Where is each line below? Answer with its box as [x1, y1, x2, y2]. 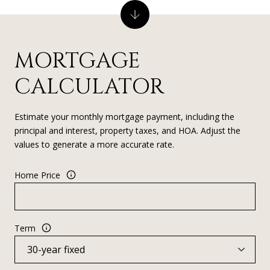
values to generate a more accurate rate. [14, 138, 174, 150]
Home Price [14, 169, 60, 181]
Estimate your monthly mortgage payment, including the [14, 110, 234, 122]
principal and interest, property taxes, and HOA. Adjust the [14, 124, 240, 136]
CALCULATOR [14, 72, 164, 101]
